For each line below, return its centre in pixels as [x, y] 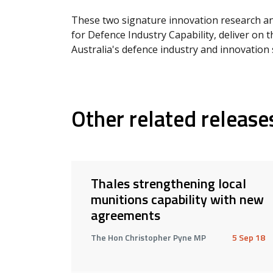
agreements [126, 215]
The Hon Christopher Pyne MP [148, 237]
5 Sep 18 [248, 237]
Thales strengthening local [168, 183]
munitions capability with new [177, 199]
